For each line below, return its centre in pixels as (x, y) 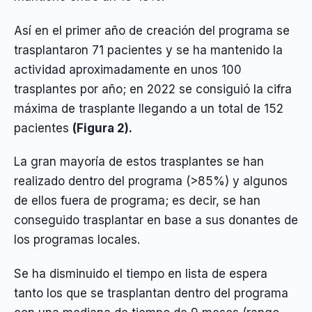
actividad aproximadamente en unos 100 (128, 69)
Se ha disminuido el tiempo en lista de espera (141, 273)
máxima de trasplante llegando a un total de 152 (149, 108)
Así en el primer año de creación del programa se (152, 30)
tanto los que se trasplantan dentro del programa (151, 293)
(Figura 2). (102, 128)
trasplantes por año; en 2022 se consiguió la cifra (153, 89)
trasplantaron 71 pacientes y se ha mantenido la (148, 50)
